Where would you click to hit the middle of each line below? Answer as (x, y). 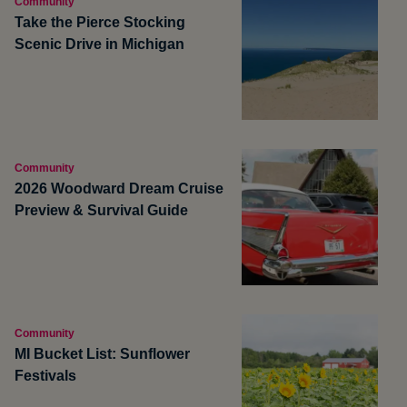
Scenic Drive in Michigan (99, 45)
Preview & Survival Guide (103, 210)
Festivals (45, 376)
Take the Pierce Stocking (100, 23)
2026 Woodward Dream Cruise (119, 188)
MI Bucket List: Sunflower (102, 354)
